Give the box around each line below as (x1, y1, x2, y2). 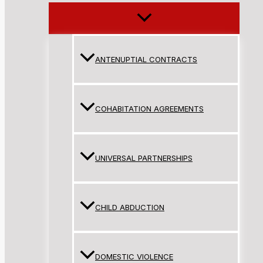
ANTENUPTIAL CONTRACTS (95, 55, 197, 65)
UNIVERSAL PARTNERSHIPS (95, 153, 193, 163)
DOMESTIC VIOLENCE (95, 252, 173, 262)
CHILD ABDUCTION (95, 203, 164, 213)
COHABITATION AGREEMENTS (95, 104, 204, 114)
